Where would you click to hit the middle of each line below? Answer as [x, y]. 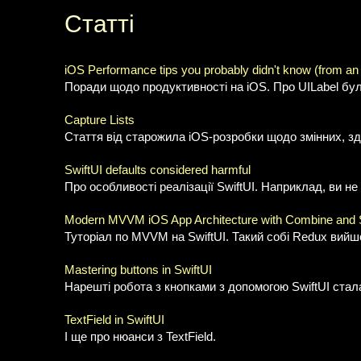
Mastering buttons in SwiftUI [138, 270]
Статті [100, 23]
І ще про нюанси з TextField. [140, 337]
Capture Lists [100, 120]
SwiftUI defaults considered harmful [158, 170]
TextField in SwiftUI [114, 320]
